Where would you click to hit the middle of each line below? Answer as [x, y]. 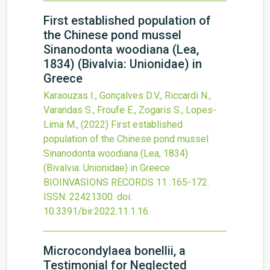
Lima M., [62, 124]
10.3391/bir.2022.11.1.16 [96, 211]
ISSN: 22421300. [79, 197]
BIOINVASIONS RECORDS [99, 182]
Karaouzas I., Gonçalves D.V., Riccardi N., [127, 96]
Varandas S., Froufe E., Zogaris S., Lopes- [130, 110]
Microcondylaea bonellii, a [115, 251]
